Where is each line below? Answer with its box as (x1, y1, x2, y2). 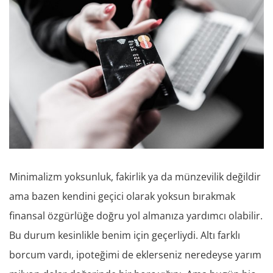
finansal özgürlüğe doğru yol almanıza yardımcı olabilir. (9, 208, 263, 222)
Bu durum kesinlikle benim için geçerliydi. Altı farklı (9, 228, 240, 242)
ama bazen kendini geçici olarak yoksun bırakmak (9, 189, 235, 203)
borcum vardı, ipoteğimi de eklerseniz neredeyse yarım (9, 247, 261, 261)
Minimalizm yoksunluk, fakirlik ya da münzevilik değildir (9, 169, 261, 183)
